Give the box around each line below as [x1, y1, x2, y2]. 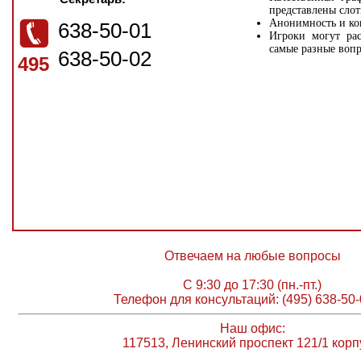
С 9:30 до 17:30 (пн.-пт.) [183, 278, 322, 292]
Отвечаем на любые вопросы [164, 249, 341, 263]
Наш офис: [219, 322, 285, 335]
